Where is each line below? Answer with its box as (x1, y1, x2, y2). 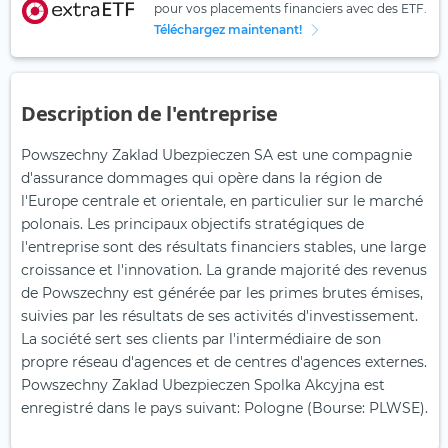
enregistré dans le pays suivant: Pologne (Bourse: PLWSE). (21, 399, 428, 418)
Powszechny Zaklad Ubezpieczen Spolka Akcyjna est (21, 376, 385, 395)
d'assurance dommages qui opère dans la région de (21, 169, 382, 188)
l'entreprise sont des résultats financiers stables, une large (21, 238, 426, 257)
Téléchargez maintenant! (153, 22, 302, 38)
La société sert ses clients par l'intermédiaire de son (21, 330, 381, 349)
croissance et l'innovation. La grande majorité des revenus (21, 261, 427, 280)
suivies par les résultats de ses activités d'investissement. (21, 307, 418, 326)
